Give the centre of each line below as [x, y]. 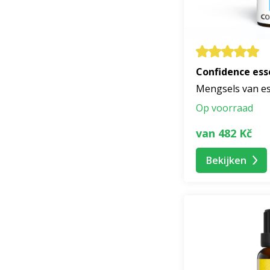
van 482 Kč [224, 133]
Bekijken [226, 160]
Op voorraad [224, 108]
